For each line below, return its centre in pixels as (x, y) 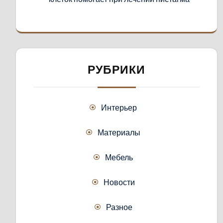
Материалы (119, 132)
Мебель (119, 157)
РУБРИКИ (116, 69)
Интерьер (119, 107)
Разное (119, 207)
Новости (119, 182)
